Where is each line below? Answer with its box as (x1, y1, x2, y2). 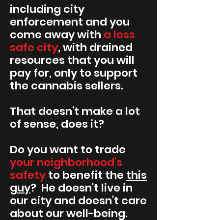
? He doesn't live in (30, 180, 133, 195)
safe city (10, 40, 58, 55)
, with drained (58, 40, 133, 55)
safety (10, 167, 46, 183)
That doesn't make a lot (10, 104, 140, 119)
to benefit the (46, 167, 126, 183)
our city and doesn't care (10, 193, 147, 208)
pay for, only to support (10, 65, 137, 81)
